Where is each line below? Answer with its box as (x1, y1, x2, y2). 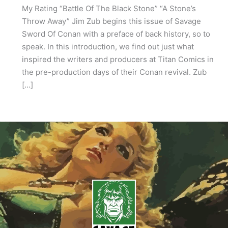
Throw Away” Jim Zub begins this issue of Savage (21, 16, 201, 26)
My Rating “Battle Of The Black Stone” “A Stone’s (21, 4, 196, 14)
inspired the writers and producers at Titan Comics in (21, 54, 214, 65)
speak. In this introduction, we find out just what (21, 42, 194, 52)
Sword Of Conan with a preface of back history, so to (21, 29, 210, 39)
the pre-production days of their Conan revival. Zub (21, 67, 207, 77)
